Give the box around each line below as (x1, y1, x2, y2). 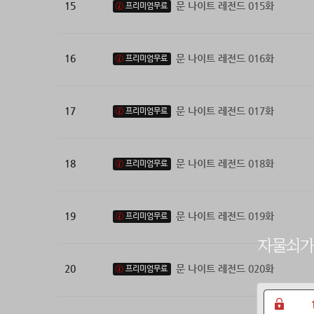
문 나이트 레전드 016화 (175, 53, 274, 64)
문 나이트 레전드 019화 (175, 210, 274, 222)
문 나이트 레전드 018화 (175, 158, 274, 170)
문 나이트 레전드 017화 (175, 105, 274, 117)
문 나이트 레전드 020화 (175, 263, 274, 275)
